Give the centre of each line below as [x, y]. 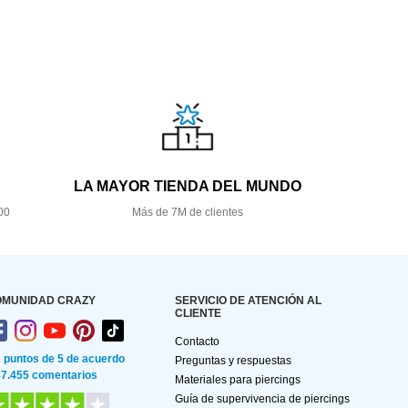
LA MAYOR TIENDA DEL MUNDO [187, 187]
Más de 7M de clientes [187, 213]
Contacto [197, 342]
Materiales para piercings [238, 380]
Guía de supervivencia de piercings [262, 399]
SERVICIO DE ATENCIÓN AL [248, 301]
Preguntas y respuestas [233, 361]
